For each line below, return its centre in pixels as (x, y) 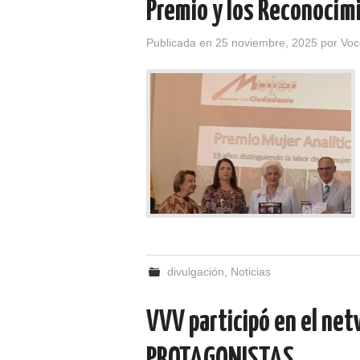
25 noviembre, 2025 (266, 43)
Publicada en (181, 43)
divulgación (196, 272)
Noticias (251, 272)
